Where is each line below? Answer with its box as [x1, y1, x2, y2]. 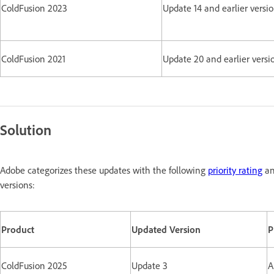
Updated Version [131, 223, 201, 235]
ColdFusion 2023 [1, 1, 67, 14]
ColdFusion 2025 [1, 259, 67, 272]
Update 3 [131, 259, 168, 272]
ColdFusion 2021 [1, 52, 65, 65]
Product [1, 223, 34, 235]
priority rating [208, 163, 262, 176]
